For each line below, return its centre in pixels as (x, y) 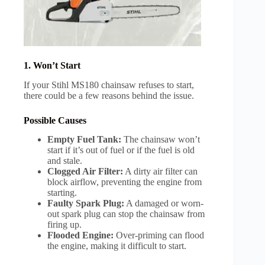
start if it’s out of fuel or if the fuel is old (121, 150)
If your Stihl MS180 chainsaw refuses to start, (109, 85)
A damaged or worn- (164, 203)
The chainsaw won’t (161, 140)
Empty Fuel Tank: (84, 140)
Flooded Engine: (80, 235)
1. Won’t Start (53, 65)
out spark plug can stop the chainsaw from (126, 214)
